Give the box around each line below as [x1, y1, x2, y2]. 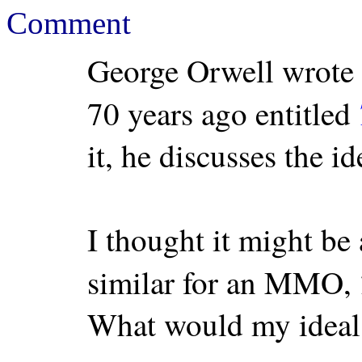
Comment [6, 6, 131, 41]
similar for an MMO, [87, 261, 360, 304]
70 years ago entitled [87, 92, 359, 135]
